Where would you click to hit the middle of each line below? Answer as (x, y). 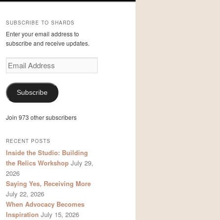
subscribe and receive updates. (48, 43)
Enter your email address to (42, 34)
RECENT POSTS (28, 141)
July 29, (82, 163)
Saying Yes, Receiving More (48, 184)
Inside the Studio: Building (47, 153)
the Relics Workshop (37, 163)
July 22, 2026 (25, 194)
